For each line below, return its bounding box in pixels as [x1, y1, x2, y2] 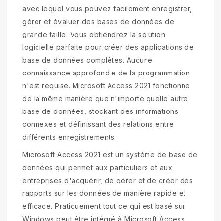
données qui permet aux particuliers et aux [22, 163, 172, 172]
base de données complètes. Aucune [22, 56, 153, 65]
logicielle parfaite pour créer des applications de [22, 43, 194, 52]
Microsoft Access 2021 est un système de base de [22, 150, 198, 159]
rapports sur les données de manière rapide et [22, 189, 186, 198]
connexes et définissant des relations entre [22, 120, 174, 129]
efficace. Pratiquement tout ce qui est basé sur [22, 202, 185, 211]
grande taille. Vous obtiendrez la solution [22, 30, 165, 39]
